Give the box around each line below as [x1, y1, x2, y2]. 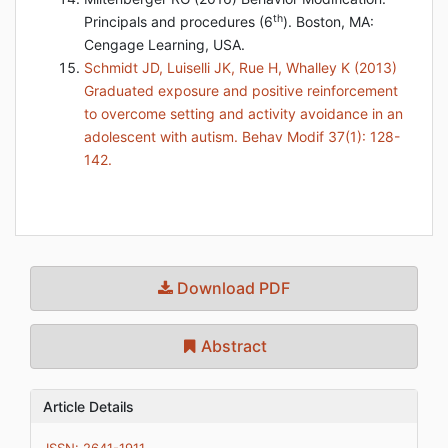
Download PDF [173, 278, 290, 298]
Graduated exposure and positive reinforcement [84, 82, 398, 99]
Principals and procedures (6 [84, 13, 273, 30]
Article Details [43, 398, 134, 415]
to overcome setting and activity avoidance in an [84, 105, 403, 122]
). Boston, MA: [283, 13, 374, 30]
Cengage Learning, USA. [84, 36, 245, 53]
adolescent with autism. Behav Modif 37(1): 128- [84, 128, 400, 145]
